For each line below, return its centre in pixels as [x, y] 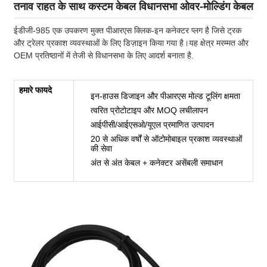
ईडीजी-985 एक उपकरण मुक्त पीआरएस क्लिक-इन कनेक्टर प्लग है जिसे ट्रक [128, 30]
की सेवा [101, 148]
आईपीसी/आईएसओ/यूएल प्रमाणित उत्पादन [152, 124]
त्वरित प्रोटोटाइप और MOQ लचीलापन [149, 110]
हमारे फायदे [35, 90]
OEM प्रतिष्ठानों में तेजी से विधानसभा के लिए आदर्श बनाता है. [104, 55]
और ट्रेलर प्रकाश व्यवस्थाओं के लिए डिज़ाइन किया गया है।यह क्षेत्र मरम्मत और [131, 43]
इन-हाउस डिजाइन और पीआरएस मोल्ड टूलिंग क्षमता [165, 96]
